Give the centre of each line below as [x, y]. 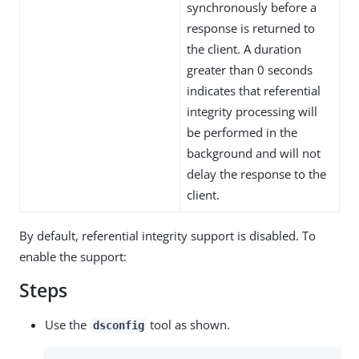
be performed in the [242, 133]
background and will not [254, 153]
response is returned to [251, 28]
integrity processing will [252, 112]
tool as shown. [189, 325]
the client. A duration [244, 49]
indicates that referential [254, 91]
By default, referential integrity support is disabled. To [167, 236]
